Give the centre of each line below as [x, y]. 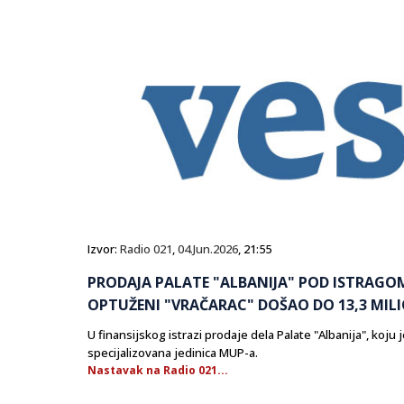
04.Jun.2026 [208, 249]
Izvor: [104, 249]
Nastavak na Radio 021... [158, 371]
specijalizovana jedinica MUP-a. [173, 353]
